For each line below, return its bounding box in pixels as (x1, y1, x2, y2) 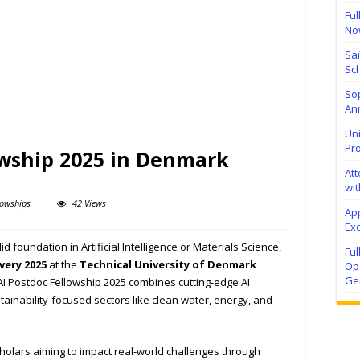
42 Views (72, 197, 106, 210)
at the (47, 257, 80, 272)
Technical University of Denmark (80, 257, 256, 272)
